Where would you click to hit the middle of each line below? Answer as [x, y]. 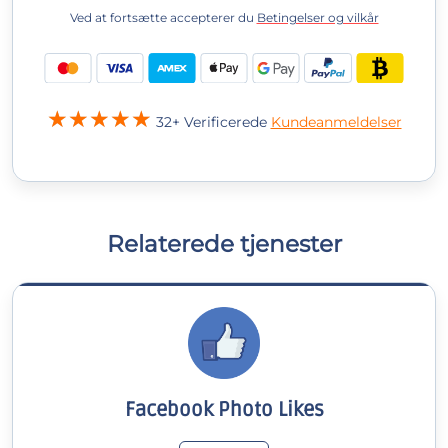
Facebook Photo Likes [224, 410]
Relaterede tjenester [224, 244]
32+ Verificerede [213, 122]
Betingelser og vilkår [317, 18]
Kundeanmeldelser [336, 122]
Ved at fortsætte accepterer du [163, 18]
